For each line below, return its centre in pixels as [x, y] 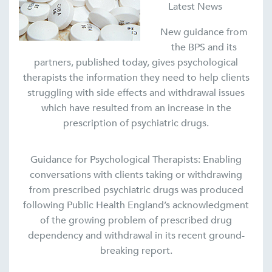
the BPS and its [204, 48]
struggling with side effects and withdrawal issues [136, 93]
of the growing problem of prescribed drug [136, 221]
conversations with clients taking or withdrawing [136, 175]
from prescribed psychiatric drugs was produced [136, 190]
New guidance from [204, 32]
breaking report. [136, 251]
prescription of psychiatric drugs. [136, 124]
